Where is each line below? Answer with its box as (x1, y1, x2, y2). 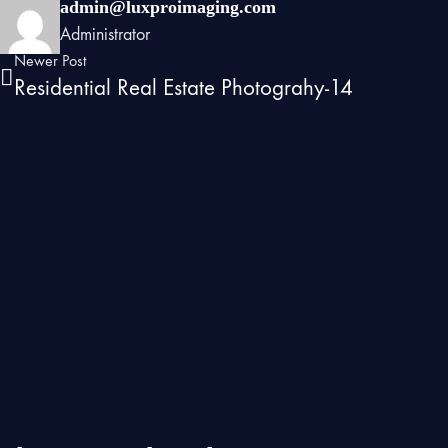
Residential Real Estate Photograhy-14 (14, 74, 353, 102)
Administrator (60, 24, 150, 46)
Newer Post (14, 52, 86, 71)
